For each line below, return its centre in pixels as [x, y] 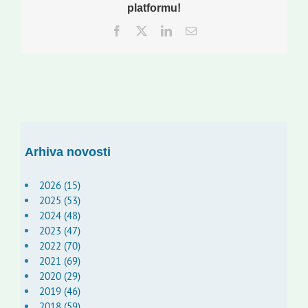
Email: [210, 31]
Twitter [162, 31]
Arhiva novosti [67, 152]
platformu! [154, 8]
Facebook [143, 31]
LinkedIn [191, 31]
